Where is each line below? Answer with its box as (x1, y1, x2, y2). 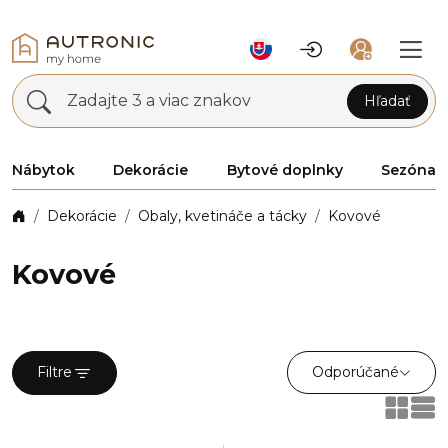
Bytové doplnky (226, 161, 343, 179)
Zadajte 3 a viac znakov (67, 91, 251, 110)
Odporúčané (312, 363, 399, 381)
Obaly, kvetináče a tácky (138, 207, 307, 225)
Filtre (37, 363, 72, 382)
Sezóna (380, 161, 436, 179)
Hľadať (364, 91, 411, 110)
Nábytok (12, 161, 75, 179)
